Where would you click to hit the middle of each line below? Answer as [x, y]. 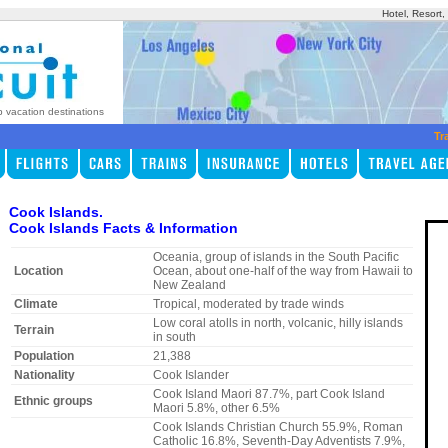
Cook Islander [190, 375]
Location [38, 271]
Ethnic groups [53, 401]
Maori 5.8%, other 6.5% [216, 408]
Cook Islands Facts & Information [123, 228]
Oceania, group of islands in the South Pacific [275, 257]
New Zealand [189, 285]
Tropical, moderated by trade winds [248, 304]
